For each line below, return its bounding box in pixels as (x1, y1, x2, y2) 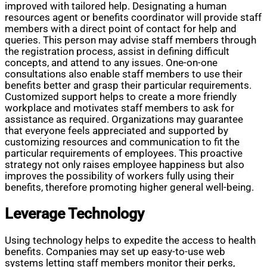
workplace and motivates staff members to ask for (5, 102, 234, 114)
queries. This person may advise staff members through (5, 34, 256, 46)
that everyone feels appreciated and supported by (5, 125, 228, 136)
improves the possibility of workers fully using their (5, 170, 234, 182)
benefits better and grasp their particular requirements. (5, 79, 252, 91)
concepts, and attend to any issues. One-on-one (5, 57, 218, 69)
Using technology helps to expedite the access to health (5, 234, 256, 246)
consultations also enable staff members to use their (5, 68, 243, 80)
